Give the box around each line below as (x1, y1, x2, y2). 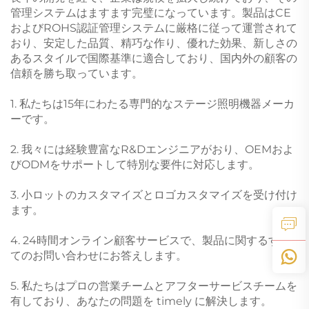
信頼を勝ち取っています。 (10, 66, 143, 80)
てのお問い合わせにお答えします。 (10, 248, 187, 262)
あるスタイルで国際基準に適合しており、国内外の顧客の (10, 51, 297, 65)
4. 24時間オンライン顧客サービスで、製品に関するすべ (10, 233, 290, 247)
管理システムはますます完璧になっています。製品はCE (10, 6, 291, 19)
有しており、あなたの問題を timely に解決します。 (10, 294, 272, 308)
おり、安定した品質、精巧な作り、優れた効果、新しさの (10, 36, 297, 50)
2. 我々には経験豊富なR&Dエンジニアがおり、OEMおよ (10, 142, 294, 156)
